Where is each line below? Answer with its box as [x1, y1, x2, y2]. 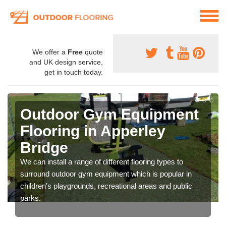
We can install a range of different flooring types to [20, 157, 183, 166]
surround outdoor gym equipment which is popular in [20, 169, 192, 179]
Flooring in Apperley [20, 123, 165, 140]
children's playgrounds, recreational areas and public [20, 182, 192, 191]
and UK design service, [29, 58, 103, 67]
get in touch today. [44, 68, 103, 77]
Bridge [20, 139, 68, 156]
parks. [20, 194, 41, 203]
